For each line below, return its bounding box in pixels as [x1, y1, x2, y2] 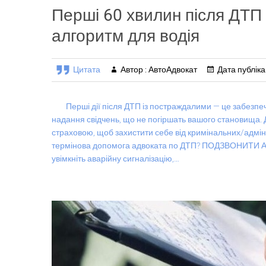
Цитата [73, 65, 100, 75]
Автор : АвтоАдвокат [121, 65, 197, 75]
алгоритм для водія [52, 26, 199, 46]
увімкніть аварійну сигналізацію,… [52, 154, 179, 164]
